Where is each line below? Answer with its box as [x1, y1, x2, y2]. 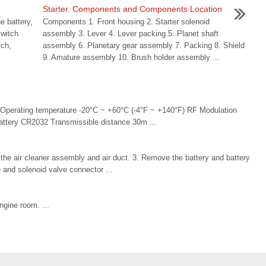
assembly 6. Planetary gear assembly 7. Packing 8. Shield [42, 41, 245, 50]
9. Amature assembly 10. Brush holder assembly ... [42, 53, 220, 62]
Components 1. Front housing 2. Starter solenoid [42, 17, 210, 26]
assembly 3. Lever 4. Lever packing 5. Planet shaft [42, 29, 218, 38]
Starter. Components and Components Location [42, 4, 222, 14]
